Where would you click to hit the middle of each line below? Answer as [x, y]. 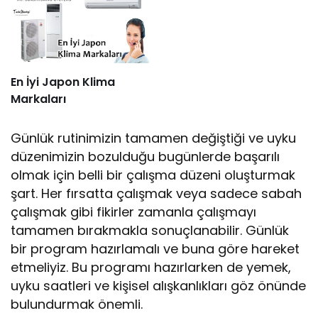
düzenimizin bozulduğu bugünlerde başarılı [146, 156]
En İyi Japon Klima [63, 82]
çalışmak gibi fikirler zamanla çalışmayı [134, 212]
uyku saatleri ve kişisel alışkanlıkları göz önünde [159, 285]
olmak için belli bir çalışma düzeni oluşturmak [153, 175]
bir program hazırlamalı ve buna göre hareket [155, 248]
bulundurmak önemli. [77, 304]
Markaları [38, 99]
